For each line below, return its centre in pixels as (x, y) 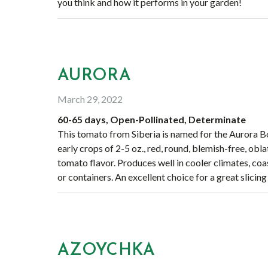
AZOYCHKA (106, 251)
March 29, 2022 (90, 99)
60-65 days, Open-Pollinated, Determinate (152, 119)
